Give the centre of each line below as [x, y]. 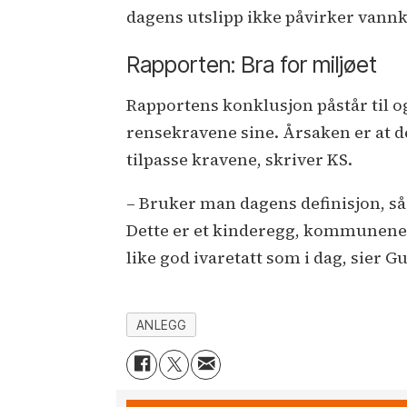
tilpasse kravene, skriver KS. [240, 160]
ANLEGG [161, 325]
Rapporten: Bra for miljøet [252, 64]
